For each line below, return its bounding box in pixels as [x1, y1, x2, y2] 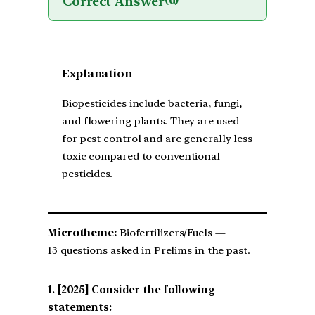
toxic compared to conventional [62, 150, 220, 163]
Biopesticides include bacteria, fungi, [62, 97, 243, 110]
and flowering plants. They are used [62, 115, 239, 128]
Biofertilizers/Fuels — [116, 226, 226, 240]
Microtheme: [48, 226, 117, 240]
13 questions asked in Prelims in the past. [48, 244, 250, 257]
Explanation [62, 66, 132, 80]
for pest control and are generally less [62, 132, 253, 146]
